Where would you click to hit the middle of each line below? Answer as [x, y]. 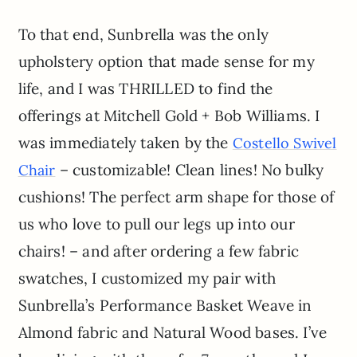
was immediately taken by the [125, 143]
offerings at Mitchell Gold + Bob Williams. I [169, 116]
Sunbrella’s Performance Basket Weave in [165, 306]
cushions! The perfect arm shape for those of [176, 197]
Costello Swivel [284, 143]
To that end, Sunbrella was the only [143, 35]
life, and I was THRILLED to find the [145, 89]
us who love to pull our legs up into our [156, 224]
